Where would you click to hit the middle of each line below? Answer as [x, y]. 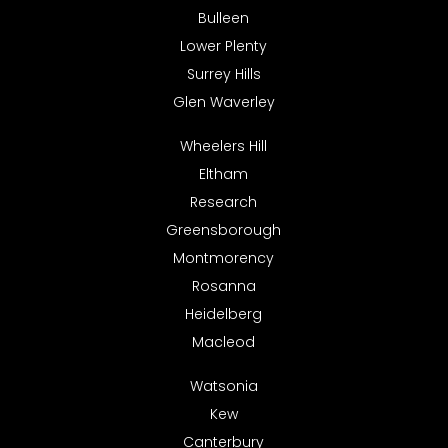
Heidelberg [224, 314]
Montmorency [224, 258]
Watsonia [223, 386]
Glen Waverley [223, 102]
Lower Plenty [224, 46]
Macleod [224, 342]
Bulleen [224, 18]
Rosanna [223, 286]
